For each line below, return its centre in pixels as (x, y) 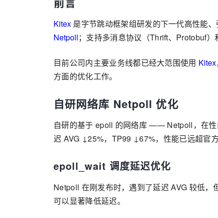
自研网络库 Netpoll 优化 (116, 104)
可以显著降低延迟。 (89, 201)
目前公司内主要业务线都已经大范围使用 (126, 63)
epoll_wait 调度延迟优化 (112, 166)
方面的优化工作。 (85, 76)
